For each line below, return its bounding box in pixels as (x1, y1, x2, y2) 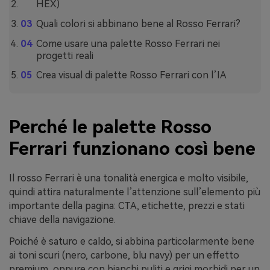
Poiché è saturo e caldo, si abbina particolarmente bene (9, 236, 254, 247)
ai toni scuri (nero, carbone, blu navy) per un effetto (9, 250, 239, 261)
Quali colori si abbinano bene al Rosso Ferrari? (36, 17, 240, 30)
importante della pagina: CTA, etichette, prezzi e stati (9, 200, 245, 212)
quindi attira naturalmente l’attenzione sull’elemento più (9, 186, 260, 198)
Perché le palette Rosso (9, 116, 212, 138)
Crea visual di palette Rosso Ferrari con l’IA (36, 69, 227, 81)
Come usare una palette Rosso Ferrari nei (36, 37, 220, 49)
